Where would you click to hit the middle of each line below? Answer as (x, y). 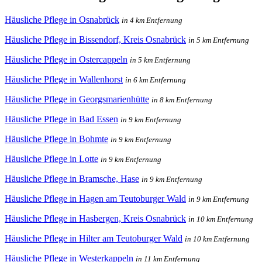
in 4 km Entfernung (152, 20)
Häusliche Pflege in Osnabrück (62, 19)
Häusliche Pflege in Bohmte (56, 139)
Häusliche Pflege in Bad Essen (61, 119)
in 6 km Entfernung (156, 80)
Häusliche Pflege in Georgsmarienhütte (77, 99)
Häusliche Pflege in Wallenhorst (64, 79)
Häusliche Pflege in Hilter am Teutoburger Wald (94, 238)
